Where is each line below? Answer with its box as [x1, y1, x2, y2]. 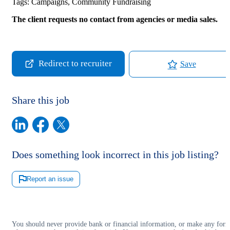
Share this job [12, 94, 69, 106]
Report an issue [27, 175, 73, 183]
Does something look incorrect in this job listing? [12, 148, 219, 160]
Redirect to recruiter [38, 59, 112, 69]
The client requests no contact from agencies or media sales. [12, 14, 218, 24]
